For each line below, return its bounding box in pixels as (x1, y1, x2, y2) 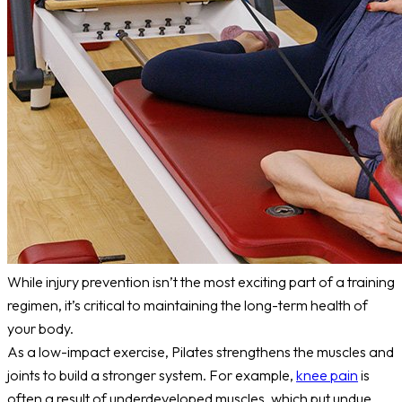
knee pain (296, 366, 358, 385)
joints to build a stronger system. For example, (7, 366, 296, 385)
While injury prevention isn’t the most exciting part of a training (7, 273, 395, 292)
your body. (7, 319, 74, 338)
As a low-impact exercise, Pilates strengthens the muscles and (7, 343, 394, 362)
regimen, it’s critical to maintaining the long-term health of (7, 296, 368, 315)
